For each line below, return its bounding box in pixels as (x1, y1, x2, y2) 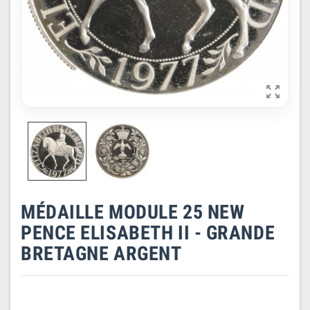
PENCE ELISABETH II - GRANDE (21, 221, 275, 244)
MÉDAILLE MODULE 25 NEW (21, 200, 245, 224)
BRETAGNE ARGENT (21, 241, 182, 265)
